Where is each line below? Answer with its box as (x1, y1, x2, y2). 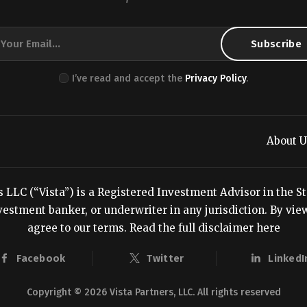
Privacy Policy (185, 72, 247, 84)
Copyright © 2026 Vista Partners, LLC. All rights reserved (26, 286, 281, 299)
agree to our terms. (27, 221, 130, 234)
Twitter (147, 251, 184, 265)
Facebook (16, 251, 66, 265)
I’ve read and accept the (72, 72, 186, 84)
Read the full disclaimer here (129, 221, 280, 234)
